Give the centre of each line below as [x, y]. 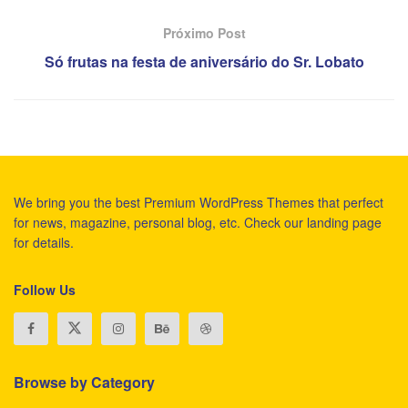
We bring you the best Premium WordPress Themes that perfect [199, 202]
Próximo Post [204, 32]
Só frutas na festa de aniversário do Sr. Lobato [204, 61]
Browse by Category [84, 382]
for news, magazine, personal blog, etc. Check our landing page [198, 222]
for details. [44, 242]
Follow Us [45, 289]
